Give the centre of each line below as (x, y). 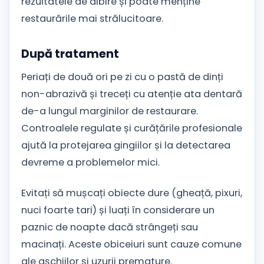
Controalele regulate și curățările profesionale (132, 128)
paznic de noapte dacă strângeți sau (110, 227)
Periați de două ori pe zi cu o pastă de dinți (122, 77)
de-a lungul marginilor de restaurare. (110, 111)
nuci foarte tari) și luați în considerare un (118, 210)
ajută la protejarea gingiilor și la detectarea (126, 146)
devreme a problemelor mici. (90, 163)
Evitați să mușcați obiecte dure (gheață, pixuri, (132, 193)
